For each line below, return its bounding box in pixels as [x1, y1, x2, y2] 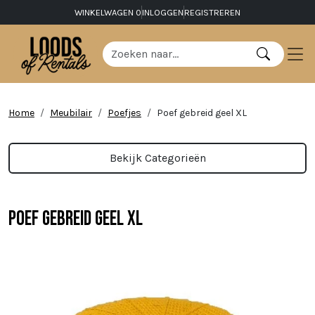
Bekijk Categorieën [109, 151, 206, 165]
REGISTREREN [184, 7, 240, 18]
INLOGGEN [142, 7, 184, 18]
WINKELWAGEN [75, 7, 136, 18]
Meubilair [50, 107, 92, 120]
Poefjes [108, 107, 141, 120]
